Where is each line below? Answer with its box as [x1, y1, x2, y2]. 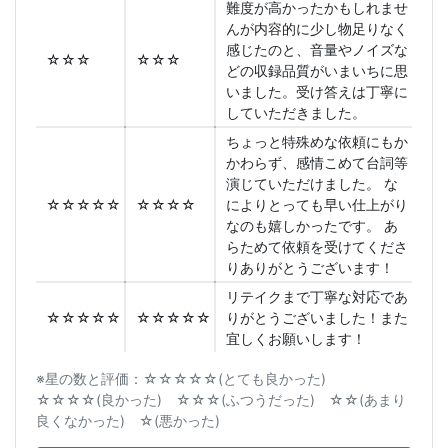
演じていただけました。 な [226, 175, 398, 193]
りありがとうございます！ [226, 259, 394, 277]
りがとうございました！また [226, 309, 408, 327]
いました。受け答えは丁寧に [226, 83, 408, 101]
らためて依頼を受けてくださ [226, 238, 408, 256]
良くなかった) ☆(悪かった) [36, 412, 220, 430]
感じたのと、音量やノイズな [226, 41, 408, 59]
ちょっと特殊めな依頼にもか [226, 133, 408, 151]
